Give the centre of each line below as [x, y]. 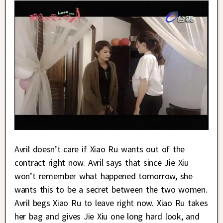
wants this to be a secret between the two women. [111, 189]
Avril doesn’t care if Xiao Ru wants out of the [100, 149]
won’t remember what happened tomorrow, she [104, 176]
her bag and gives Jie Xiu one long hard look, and [107, 216]
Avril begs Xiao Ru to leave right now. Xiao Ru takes [111, 203]
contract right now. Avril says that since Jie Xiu [102, 163]
